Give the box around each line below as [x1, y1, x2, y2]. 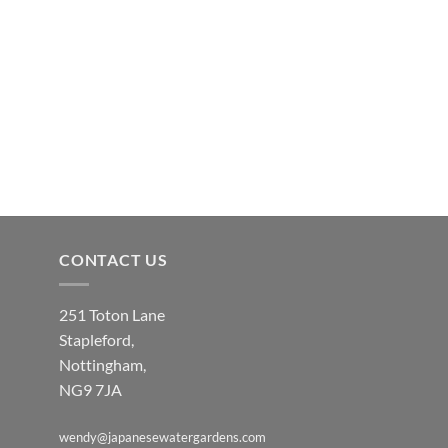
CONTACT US [59, 250, 168, 270]
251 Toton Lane [59, 304, 165, 324]
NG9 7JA [59, 379, 122, 399]
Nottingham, [59, 354, 146, 374]
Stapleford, [59, 329, 134, 349]
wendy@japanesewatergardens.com [59, 428, 266, 445]
